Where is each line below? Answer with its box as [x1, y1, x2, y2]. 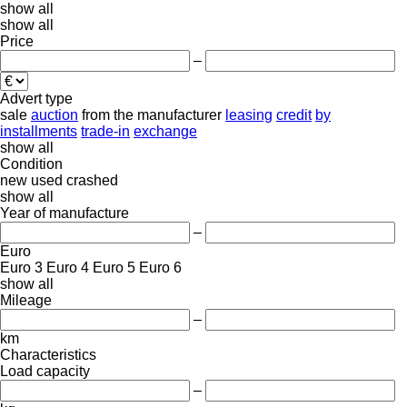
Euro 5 [93, 259, 135, 275]
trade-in [81, 123, 130, 139]
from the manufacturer [82, 106, 222, 123]
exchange [134, 123, 197, 139]
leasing [225, 106, 273, 123]
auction [31, 106, 78, 123]
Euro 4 [46, 259, 89, 275]
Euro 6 [139, 259, 182, 275]
